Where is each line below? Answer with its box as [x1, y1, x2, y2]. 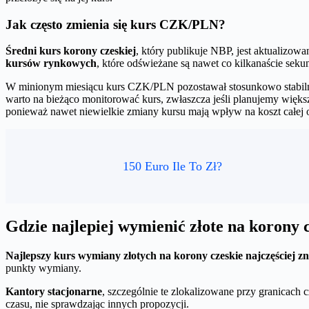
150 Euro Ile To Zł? [123, 159, 222, 173]
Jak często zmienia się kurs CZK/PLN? [6, 17, 226, 32]
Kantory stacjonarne [6, 286, 102, 298]
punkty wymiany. [6, 262, 81, 275]
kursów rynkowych [6, 57, 97, 70]
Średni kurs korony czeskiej [6, 45, 136, 57]
